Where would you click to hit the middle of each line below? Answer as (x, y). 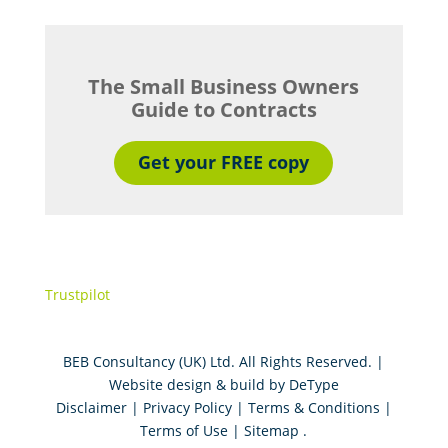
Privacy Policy (187, 407)
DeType (313, 384)
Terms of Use (184, 430)
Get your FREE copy (224, 161)
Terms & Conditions (313, 407)
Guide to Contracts (223, 109)
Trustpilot (77, 294)
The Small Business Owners (224, 86)
